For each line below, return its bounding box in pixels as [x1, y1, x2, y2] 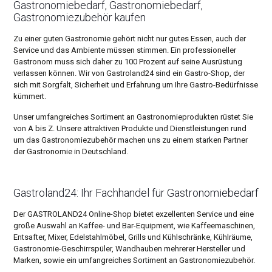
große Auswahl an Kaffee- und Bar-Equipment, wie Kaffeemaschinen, [13, 221, 255, 231]
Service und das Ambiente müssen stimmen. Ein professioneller [13, 46, 236, 55]
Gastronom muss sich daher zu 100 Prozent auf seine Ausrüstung [13, 57, 242, 67]
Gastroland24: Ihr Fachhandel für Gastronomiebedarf [13, 186, 259, 200]
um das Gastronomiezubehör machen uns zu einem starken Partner [13, 135, 248, 145]
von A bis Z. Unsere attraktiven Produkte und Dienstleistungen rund [13, 124, 246, 134]
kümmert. [13, 92, 46, 101]
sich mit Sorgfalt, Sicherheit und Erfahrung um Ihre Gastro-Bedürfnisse [13, 80, 258, 90]
